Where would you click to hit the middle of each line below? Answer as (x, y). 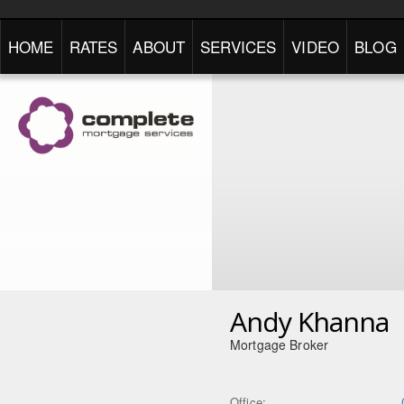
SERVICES (239, 46)
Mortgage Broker (280, 344)
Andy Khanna (309, 321)
